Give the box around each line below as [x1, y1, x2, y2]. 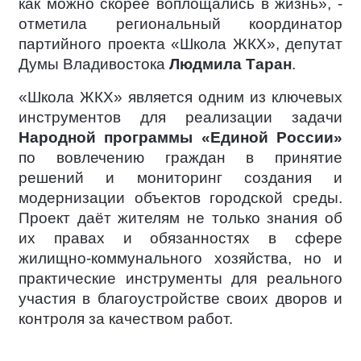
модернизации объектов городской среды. [19, 189, 342, 206]
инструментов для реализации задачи [19, 109, 342, 126]
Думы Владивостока [19, 56, 169, 73]
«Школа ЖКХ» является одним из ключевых [19, 89, 342, 106]
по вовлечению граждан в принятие [19, 149, 342, 166]
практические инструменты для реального [19, 270, 342, 287]
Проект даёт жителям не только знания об [19, 210, 342, 226]
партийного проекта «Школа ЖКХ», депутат [19, 35, 342, 52]
